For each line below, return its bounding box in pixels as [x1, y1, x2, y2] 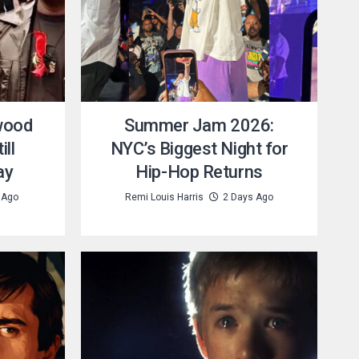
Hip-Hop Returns [135, 162, 263, 182]
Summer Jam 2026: [124, 115, 274, 135]
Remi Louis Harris [125, 192, 204, 203]
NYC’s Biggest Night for [110, 139, 288, 159]
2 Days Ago [223, 192, 273, 203]
